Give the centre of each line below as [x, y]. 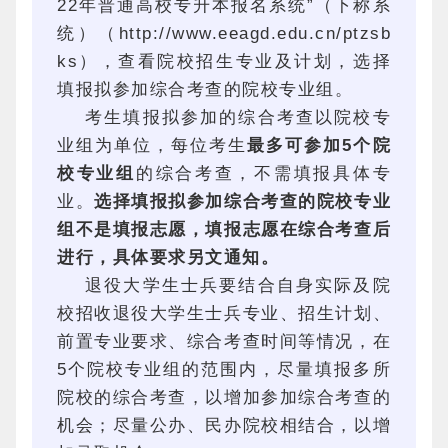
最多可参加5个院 [319, 145]
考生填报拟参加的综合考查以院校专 [238, 117]
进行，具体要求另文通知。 [168, 257]
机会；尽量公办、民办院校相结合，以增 [224, 425]
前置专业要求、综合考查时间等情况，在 [224, 341]
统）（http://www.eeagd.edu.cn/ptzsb [224, 33]
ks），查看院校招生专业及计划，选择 [224, 61]
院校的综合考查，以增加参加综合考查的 [224, 397]
